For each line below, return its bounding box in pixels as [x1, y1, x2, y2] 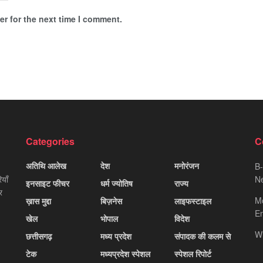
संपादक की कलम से [174, 230, 231, 242]
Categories [26, 134, 75, 148]
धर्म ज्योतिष [100, 177, 133, 189]
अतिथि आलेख [26, 159, 66, 171]
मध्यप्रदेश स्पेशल [100, 247, 150, 259]
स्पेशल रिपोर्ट [174, 247, 212, 259]
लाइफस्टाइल [174, 194, 212, 207]
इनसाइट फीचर [26, 177, 69, 189]
